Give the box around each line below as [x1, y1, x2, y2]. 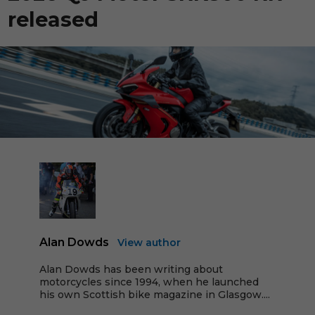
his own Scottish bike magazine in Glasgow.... [39, 288, 270, 301]
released [8, 7, 99, 32]
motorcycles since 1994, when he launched [39, 276, 259, 288]
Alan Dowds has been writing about [39, 263, 223, 276]
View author [117, 236, 181, 249]
